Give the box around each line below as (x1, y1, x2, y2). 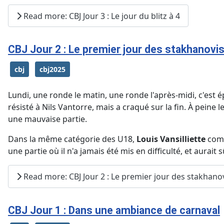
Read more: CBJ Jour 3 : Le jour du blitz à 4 (21, 10, 180, 21)
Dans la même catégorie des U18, (8, 133, 136, 145)
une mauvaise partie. (8, 113, 87, 125)
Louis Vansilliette (136, 133, 205, 145)
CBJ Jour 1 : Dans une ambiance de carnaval (8, 203, 220, 216)
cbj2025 (39, 64, 65, 74)
